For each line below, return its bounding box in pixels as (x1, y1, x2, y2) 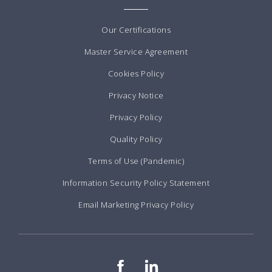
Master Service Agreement (84, 46, 188, 58)
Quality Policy (109, 134, 163, 145)
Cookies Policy (108, 68, 164, 80)
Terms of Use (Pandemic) (87, 155, 185, 167)
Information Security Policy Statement (62, 177, 210, 189)
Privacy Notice (108, 90, 164, 101)
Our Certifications (101, 24, 171, 36)
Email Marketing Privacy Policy (78, 199, 194, 211)
